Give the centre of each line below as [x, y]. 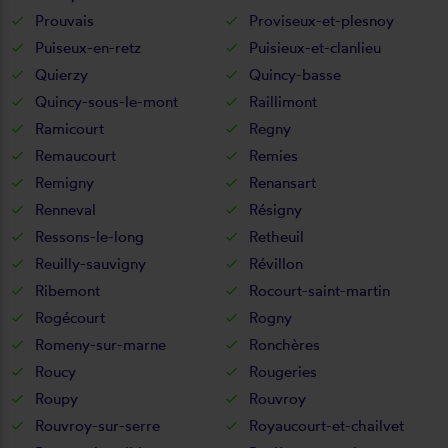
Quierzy [61, 74]
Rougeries [283, 371]
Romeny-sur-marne [100, 344]
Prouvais [64, 20]
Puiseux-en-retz [88, 47]
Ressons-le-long [89, 236]
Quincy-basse [295, 74]
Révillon [276, 263]
